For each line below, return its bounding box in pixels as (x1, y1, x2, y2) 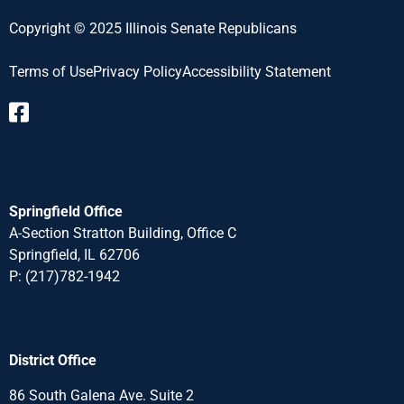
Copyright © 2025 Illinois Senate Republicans (9, 19, 297, 37)
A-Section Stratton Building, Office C (9, 224, 236, 242)
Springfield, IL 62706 (9, 245, 140, 263)
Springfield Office (9, 202, 123, 220)
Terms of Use (9, 62, 93, 80)
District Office (9, 352, 96, 370)
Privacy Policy (93, 62, 182, 80)
